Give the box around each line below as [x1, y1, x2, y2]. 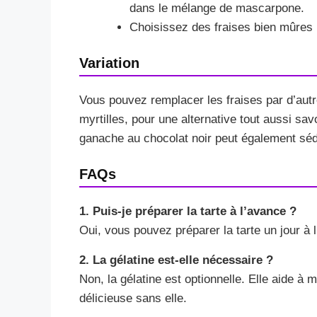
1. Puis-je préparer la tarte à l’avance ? [79, 204, 296, 219]
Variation [79, 55, 139, 71]
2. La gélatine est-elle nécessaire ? [79, 253, 273, 267]
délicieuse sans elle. [79, 292, 187, 306]
